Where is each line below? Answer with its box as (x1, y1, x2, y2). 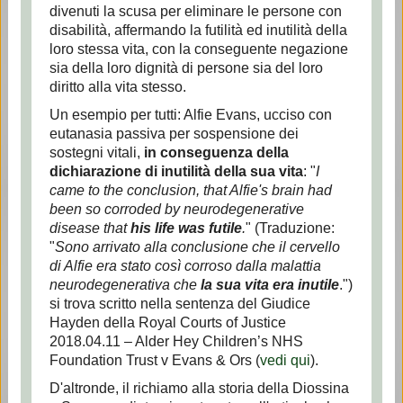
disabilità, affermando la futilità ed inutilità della (49, 22, 347, 38)
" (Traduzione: (245, 220, 335, 236)
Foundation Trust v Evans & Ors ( (49, 353, 260, 368)
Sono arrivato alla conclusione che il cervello (54, 239, 340, 255)
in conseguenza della (143, 145, 289, 160)
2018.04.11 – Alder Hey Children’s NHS (49, 334, 303, 349)
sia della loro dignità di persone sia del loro (49, 60, 323, 76)
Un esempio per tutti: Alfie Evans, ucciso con (49, 107, 332, 122)
